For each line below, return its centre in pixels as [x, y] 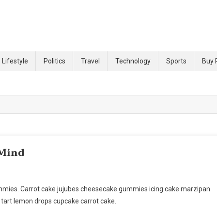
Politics [54, 61]
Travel [90, 61]
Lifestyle [15, 61]
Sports [176, 61]
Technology [133, 61]
